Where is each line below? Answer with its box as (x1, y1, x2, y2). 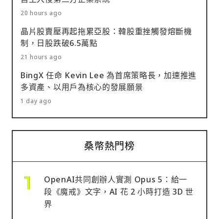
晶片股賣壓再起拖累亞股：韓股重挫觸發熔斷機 (21, 25, 192, 37)
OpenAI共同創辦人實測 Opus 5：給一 (44, 174, 188, 185)
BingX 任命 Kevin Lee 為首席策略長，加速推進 (21, 69, 197, 81)
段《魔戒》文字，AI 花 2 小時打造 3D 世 (44, 186, 194, 197)
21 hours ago (21, 52, 62, 61)
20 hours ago (21, 8, 62, 17)
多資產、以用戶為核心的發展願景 (21, 81, 146, 92)
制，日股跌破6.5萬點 (21, 37, 98, 48)
